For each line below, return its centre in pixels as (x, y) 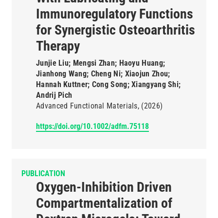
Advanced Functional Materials (87, 106)
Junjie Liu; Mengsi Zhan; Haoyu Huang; (101, 63)
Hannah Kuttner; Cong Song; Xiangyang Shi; (109, 84)
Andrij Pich (54, 95)
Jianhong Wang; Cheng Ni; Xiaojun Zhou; (103, 74)
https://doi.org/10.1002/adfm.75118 (92, 126)
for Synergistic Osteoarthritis (116, 30)
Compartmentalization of (104, 203)
